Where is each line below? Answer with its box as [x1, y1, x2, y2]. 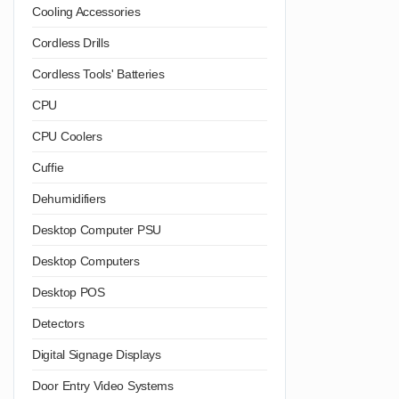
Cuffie [32, 159, 64, 175]
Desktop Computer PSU [32, 222, 161, 237]
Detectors [32, 315, 85, 330]
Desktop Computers [32, 253, 140, 268]
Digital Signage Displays [32, 346, 161, 362]
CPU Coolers [32, 128, 102, 143]
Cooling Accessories [32, 4, 141, 19]
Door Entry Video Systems [32, 378, 174, 393]
